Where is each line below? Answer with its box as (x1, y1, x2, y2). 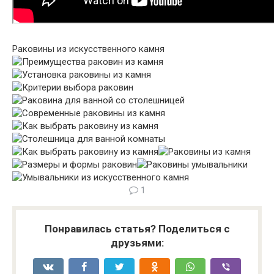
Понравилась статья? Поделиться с (44, 223, 230, 235)
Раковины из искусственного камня (12, 43, 165, 55)
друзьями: (110, 237, 164, 250)
